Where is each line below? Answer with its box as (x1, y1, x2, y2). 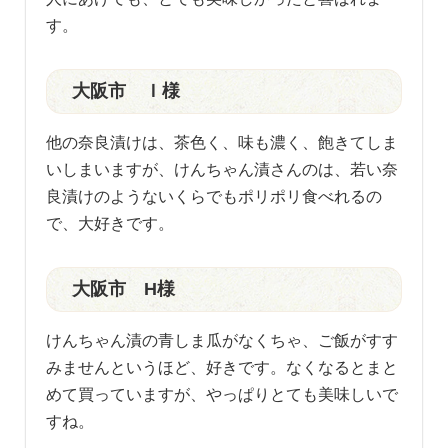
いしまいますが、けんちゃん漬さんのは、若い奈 (46, 160, 399, 178)
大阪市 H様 (72, 278, 176, 299)
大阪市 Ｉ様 (72, 80, 181, 101)
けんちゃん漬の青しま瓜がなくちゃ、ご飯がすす (46, 331, 399, 349)
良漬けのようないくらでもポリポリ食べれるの (46, 187, 383, 205)
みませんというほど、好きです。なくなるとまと (46, 358, 399, 376)
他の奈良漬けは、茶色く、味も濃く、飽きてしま (46, 133, 399, 151)
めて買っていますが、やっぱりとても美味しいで (46, 385, 399, 403)
